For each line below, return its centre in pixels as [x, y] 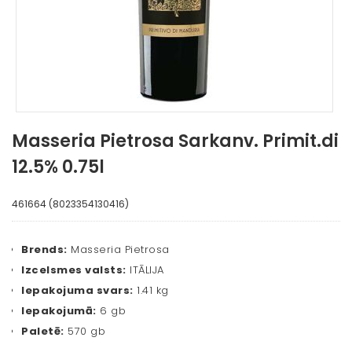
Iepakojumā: [59, 311]
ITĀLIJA [145, 270]
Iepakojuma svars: [77, 291]
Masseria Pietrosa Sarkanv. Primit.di [175, 141]
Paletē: [43, 332]
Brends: [44, 250]
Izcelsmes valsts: [74, 270]
